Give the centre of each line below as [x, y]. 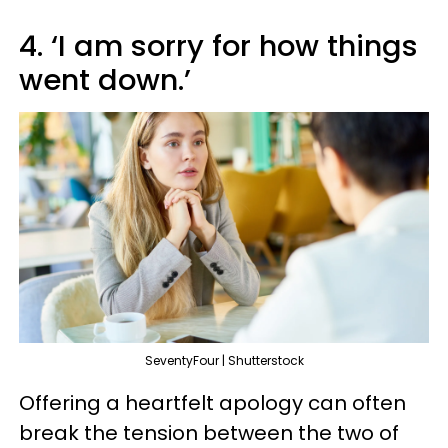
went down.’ [105, 79]
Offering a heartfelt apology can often [212, 402]
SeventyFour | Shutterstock [224, 360]
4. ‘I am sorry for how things [218, 45]
